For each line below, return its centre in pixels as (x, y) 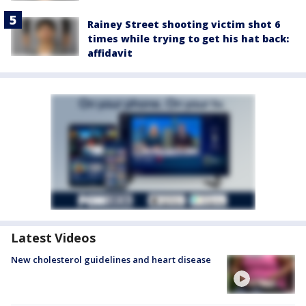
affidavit (110, 53)
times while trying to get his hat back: (188, 39)
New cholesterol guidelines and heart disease (111, 260)
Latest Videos (53, 238)
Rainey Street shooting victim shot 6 (184, 25)
